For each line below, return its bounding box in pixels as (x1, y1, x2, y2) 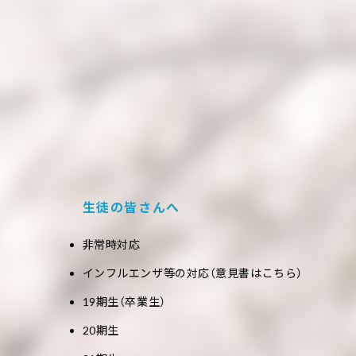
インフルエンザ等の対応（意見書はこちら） (82, 266, 303, 280)
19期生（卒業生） (82, 295, 166, 308)
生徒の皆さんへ (82, 199, 180, 215)
